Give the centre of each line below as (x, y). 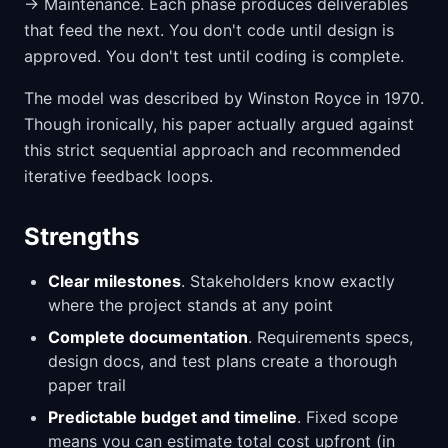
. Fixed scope (347, 417)
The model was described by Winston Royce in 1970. (224, 98)
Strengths (81, 236)
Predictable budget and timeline (172, 417)
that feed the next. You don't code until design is (209, 30)
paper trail (87, 385)
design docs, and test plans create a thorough (222, 361)
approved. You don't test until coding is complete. (214, 56)
